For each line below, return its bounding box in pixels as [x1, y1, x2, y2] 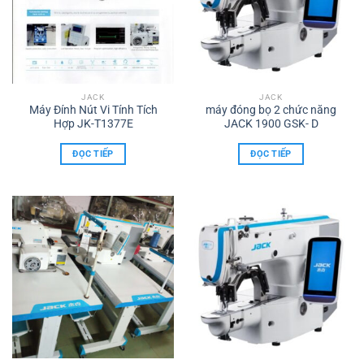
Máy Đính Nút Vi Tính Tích [28, 103, 158, 117]
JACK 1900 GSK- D [223, 117, 318, 131]
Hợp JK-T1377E [53, 117, 133, 131]
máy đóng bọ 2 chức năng [206, 103, 336, 117]
